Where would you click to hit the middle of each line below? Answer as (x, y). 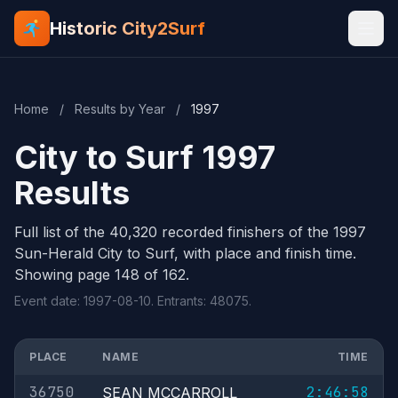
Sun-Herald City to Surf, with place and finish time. (185, 253)
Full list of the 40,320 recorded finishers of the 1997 (190, 232)
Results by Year (120, 109)
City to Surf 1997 (145, 157)
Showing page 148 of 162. (102, 275)
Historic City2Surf (127, 28)
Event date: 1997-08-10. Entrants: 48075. (133, 301)
